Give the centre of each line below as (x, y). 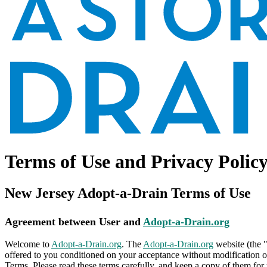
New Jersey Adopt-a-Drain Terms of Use (128, 193)
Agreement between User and (73, 222)
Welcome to (28, 244)
